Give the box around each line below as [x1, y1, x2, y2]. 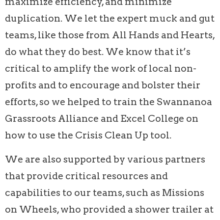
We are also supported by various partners [5, 153, 205, 165]
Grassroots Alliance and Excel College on [5, 112, 198, 124]
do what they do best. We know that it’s [5, 46, 191, 57]
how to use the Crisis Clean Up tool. [5, 129, 171, 141]
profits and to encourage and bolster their [5, 79, 200, 91]
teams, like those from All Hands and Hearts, [5, 29, 215, 41]
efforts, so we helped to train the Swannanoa [5, 96, 212, 108]
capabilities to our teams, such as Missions [5, 187, 204, 198]
